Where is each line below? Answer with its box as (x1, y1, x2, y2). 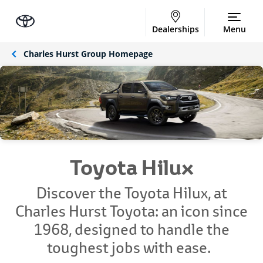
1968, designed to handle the (33, 219, 230, 240)
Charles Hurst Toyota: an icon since (15, 201, 248, 222)
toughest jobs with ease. (46, 237, 217, 258)
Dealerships (152, 23, 199, 35)
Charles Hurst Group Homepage (23, 48, 153, 59)
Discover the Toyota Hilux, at (36, 183, 227, 204)
